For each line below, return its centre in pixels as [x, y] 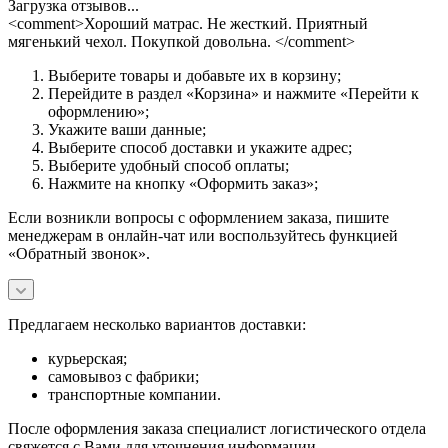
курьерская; [89, 358]
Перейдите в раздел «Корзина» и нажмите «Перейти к [233, 93]
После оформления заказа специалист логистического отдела [217, 428]
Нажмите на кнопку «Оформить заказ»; [185, 183]
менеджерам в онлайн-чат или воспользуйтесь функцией [203, 235]
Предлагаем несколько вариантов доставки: [157, 324]
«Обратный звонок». [79, 253]
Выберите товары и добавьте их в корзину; [194, 75]
